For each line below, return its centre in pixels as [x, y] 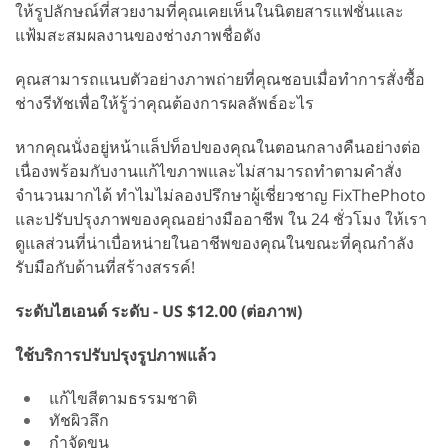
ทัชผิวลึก [79, 419]
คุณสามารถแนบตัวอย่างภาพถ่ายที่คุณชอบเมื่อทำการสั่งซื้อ [220, 78]
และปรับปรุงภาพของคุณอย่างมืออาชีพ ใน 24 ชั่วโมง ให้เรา [221, 218]
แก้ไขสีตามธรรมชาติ [123, 397]
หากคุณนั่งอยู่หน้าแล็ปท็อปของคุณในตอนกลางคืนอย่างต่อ [218, 146]
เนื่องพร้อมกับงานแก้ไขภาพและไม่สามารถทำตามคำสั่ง [208, 170]
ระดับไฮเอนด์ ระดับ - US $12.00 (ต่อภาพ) [158, 310]
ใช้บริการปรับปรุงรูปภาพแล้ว [115, 354]
